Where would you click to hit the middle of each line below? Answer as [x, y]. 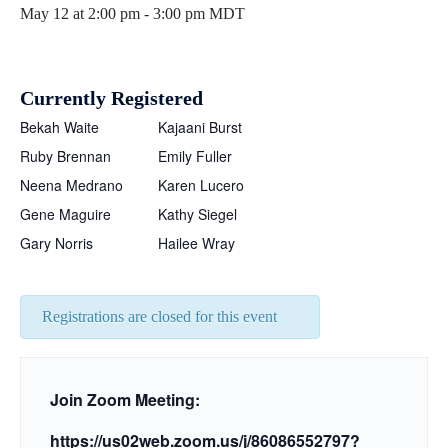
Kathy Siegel [197, 214]
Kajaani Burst [200, 127]
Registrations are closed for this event [159, 316]
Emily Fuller [195, 156]
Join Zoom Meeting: [124, 399]
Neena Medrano [71, 185]
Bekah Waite [59, 127]
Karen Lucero [201, 185]
